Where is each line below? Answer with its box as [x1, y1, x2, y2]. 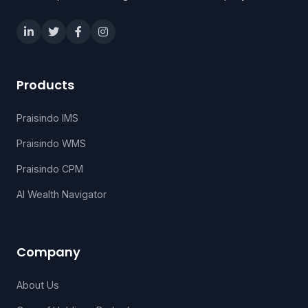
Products [16, 76, 74, 93]
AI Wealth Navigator [16, 188, 107, 200]
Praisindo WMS [16, 137, 86, 149]
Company [16, 243, 80, 261]
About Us [16, 279, 59, 291]
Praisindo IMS [16, 112, 78, 124]
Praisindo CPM [16, 163, 83, 175]
